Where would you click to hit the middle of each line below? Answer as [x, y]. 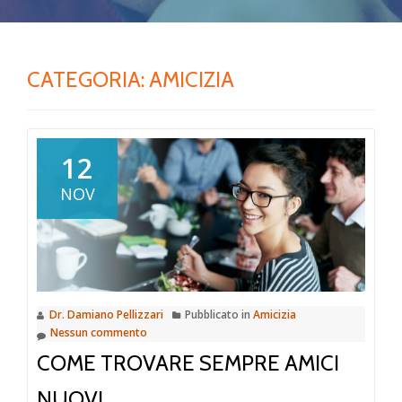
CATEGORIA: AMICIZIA [131, 79]
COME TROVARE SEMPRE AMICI [188, 363]
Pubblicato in [219, 314]
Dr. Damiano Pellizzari [106, 314]
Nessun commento [99, 332]
